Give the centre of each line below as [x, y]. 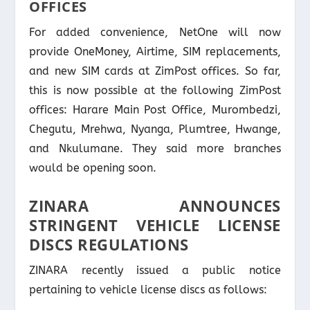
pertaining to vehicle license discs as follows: [148, 290]
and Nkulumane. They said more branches [155, 149]
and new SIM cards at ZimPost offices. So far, [155, 71]
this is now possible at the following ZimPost [155, 91]
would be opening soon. [93, 168]
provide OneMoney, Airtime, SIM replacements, [155, 52]
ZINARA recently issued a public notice [155, 271]
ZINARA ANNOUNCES [155, 206]
